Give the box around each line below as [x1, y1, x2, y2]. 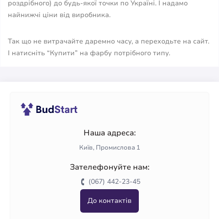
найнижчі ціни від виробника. [8, 10, 110, 20]
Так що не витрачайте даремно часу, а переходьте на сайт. [8, 37, 209, 46]
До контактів [88, 196, 131, 205]
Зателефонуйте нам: [69, 162, 150, 173]
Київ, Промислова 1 [79, 143, 140, 152]
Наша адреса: [83, 128, 136, 138]
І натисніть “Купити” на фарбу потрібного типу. [8, 48, 170, 58]
